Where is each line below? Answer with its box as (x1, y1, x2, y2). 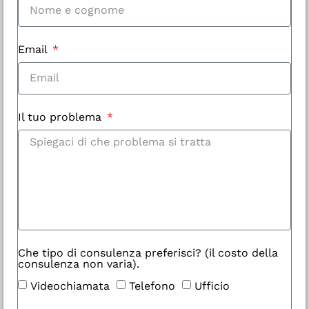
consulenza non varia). (18, 257, 139, 270)
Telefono (129, 279, 175, 292)
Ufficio (195, 279, 230, 292)
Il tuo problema (18, 110, 105, 123)
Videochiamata (30, 279, 110, 292)
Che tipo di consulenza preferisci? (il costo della (18, 246, 278, 259)
